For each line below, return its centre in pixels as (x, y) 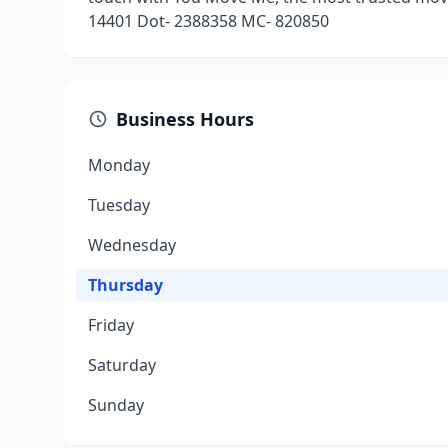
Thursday (125, 285)
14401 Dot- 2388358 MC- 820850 (208, 21)
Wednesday (132, 245)
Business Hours (185, 119)
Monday (119, 165)
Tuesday (119, 205)
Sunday (116, 405)
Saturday (122, 365)
